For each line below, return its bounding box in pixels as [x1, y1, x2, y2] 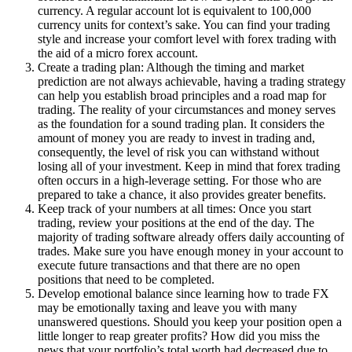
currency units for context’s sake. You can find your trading [38, 17, 330, 31]
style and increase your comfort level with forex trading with [38, 31, 336, 46]
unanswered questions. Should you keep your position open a [38, 314, 342, 328]
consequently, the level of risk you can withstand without [38, 145, 319, 159]
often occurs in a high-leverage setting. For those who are [38, 173, 321, 187]
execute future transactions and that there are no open [38, 258, 300, 272]
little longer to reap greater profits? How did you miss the [38, 328, 320, 343]
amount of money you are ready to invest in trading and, [38, 130, 315, 145]
